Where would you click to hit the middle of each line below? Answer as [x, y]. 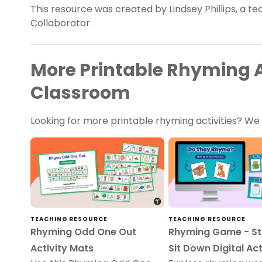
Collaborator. [61, 23]
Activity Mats [62, 249]
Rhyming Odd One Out [83, 232]
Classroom [80, 93]
